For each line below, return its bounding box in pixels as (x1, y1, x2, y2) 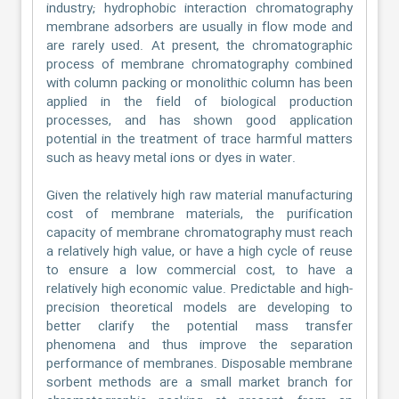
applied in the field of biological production (46, 92, 353, 113)
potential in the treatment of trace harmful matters (46, 129, 353, 151)
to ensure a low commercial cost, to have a (46, 260, 353, 281)
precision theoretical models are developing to (46, 297, 353, 319)
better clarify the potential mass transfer (46, 316, 353, 338)
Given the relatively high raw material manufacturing (46, 185, 353, 207)
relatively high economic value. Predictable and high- (46, 279, 353, 300)
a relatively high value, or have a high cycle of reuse (46, 241, 353, 263)
